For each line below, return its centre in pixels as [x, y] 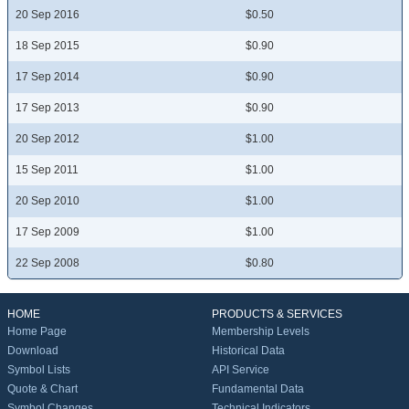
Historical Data [248, 351]
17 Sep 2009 [47, 232]
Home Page [37, 332]
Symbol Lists [39, 370]
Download [33, 351]
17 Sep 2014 [47, 77]
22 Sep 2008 [47, 263]
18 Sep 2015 [47, 46]
